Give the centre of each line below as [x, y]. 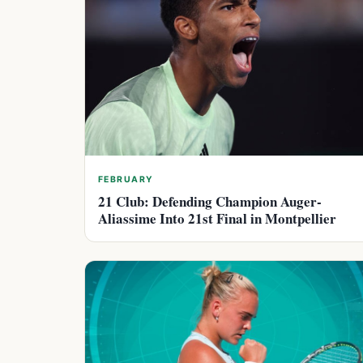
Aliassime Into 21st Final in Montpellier [217, 218]
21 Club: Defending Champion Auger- [210, 201]
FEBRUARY [126, 179]
